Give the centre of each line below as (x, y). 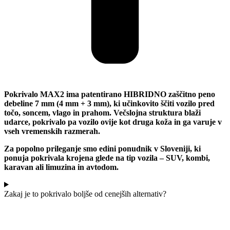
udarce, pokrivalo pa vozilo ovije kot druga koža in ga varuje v (113, 122)
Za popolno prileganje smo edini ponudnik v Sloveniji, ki (102, 148)
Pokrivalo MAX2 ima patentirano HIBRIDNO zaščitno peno (110, 94)
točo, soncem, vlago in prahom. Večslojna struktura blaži (102, 112)
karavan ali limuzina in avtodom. (61, 167)
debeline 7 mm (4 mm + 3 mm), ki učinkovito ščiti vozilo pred (109, 103)
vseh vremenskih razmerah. (52, 131)
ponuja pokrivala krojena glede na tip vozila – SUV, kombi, (107, 158)
